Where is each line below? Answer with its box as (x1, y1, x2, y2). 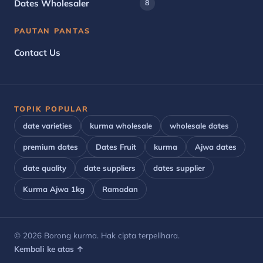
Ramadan (102, 184, 138, 194)
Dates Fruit (96, 142, 136, 152)
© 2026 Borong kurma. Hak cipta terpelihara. (14, 230, 180, 241)
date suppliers (84, 163, 136, 173)
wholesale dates (170, 121, 229, 131)
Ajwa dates (195, 142, 237, 152)
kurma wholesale (90, 121, 152, 131)
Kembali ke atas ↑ (14, 244, 84, 254)
